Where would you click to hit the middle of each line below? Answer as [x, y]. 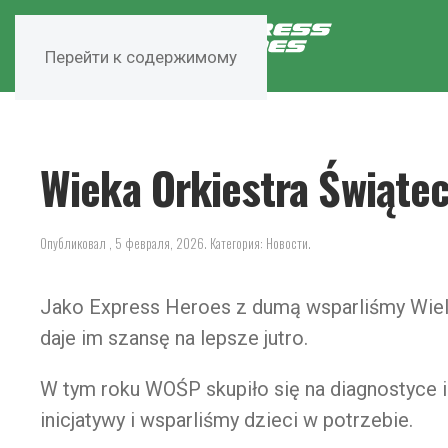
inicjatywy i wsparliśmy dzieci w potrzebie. [226, 420]
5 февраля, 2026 [159, 243]
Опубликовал [74, 243]
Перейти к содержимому [141, 57]
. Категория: [235, 243]
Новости [287, 243]
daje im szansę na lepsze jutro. [174, 338]
